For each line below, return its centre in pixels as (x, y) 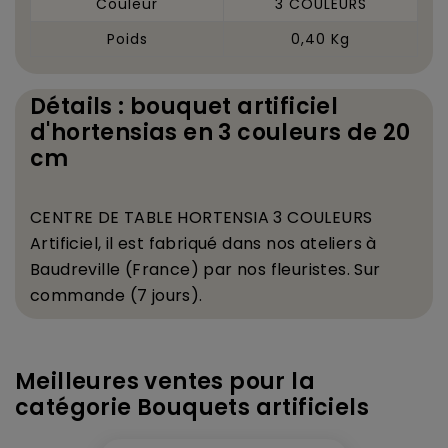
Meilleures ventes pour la (165, 381)
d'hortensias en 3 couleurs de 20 (220, 132)
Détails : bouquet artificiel (184, 106)
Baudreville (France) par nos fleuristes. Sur (205, 269)
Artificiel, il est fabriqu (119, 243)
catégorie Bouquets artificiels (192, 407)
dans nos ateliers (292, 243)
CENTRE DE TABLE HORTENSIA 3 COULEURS (201, 217)
